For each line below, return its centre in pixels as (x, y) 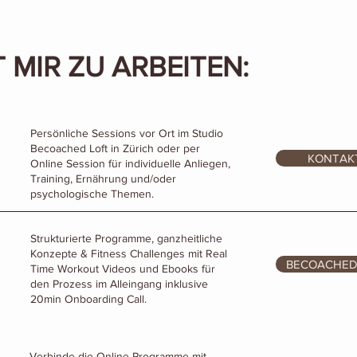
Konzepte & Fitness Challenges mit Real (129, 253)
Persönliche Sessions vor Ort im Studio (127, 133)
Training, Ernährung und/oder (103, 178)
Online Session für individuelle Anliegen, (130, 163)
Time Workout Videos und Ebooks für (123, 269)
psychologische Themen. (92, 194)
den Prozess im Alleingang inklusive (119, 284)
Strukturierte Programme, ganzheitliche (126, 238)
